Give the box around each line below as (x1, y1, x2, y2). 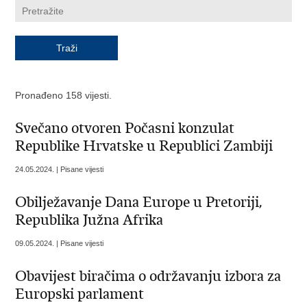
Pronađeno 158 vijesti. (15, 90, 112, 101)
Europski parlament (15, 285, 145, 304)
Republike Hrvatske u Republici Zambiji (15, 137, 273, 156)
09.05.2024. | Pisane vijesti (15, 239, 104, 248)
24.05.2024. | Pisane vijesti (15, 165, 104, 174)
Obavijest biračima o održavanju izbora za (15, 267, 282, 286)
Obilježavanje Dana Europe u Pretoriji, (15, 193, 263, 212)
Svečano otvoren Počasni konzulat (15, 119, 235, 138)
